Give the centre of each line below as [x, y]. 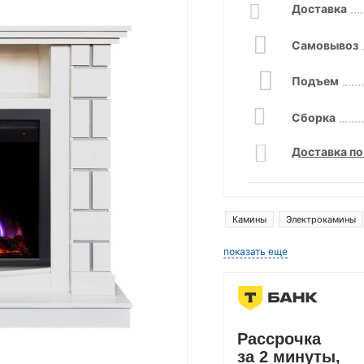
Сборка [314, 117]
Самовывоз [325, 45]
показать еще [256, 251]
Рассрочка [279, 339]
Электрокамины [321, 219]
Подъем [316, 81]
